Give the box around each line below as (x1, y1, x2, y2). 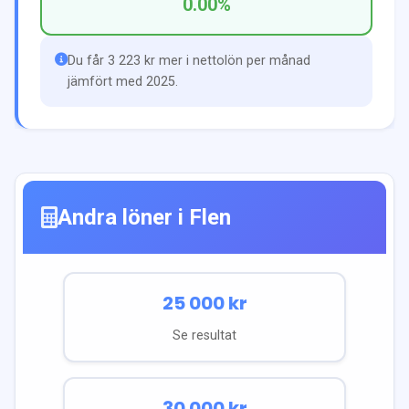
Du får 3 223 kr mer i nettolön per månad (68, 52, 310, 68)
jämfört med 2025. (68, 73, 178, 89)
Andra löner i (58, 204, 189, 230)
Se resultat (173, 327, 236, 343)
